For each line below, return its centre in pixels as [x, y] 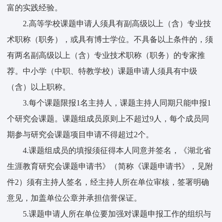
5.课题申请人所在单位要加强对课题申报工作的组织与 [117, 214]
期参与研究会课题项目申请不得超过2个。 [81, 135]
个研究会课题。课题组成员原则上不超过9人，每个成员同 [108, 119]
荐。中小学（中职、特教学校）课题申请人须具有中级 [102, 71]
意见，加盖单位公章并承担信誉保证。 [75, 198]
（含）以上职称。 [39, 87]
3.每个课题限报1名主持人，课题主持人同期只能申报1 [117, 103]
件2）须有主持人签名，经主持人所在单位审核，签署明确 [108, 182]
